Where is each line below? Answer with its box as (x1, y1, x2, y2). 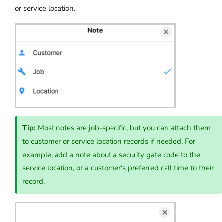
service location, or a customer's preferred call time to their (22, 163, 214, 173)
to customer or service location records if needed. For (22, 136, 196, 146)
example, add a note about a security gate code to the (22, 149, 201, 160)
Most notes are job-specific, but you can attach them (36, 122, 211, 133)
